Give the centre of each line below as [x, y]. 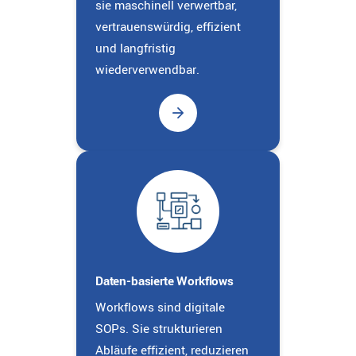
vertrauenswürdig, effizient [168, 27]
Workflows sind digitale [160, 307]
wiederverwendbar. [147, 70]
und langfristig [135, 48]
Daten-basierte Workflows [164, 281]
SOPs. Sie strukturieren [159, 329]
